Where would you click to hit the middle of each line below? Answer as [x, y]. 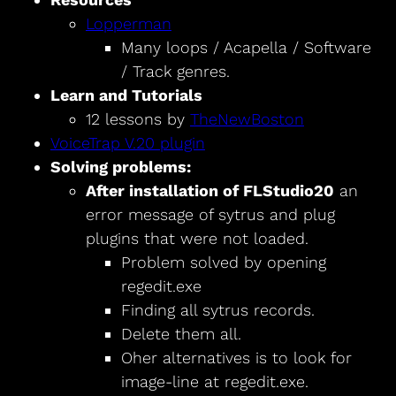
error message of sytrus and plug [210, 215]
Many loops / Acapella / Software [246, 48]
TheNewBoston [247, 119]
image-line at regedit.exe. [214, 382]
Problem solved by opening [223, 263]
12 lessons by [137, 119]
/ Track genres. [175, 72]
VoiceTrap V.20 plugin [127, 143]
